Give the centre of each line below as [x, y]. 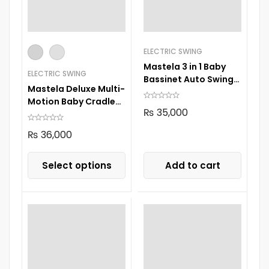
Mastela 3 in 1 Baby [185, 66]
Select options [77, 165]
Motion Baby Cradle [71, 101]
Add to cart [192, 165]
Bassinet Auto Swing [189, 79]
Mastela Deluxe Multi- [76, 89]
